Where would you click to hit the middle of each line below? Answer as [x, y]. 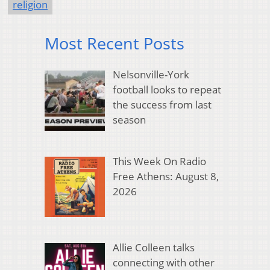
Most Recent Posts [115, 43]
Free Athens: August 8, [165, 176]
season [129, 120]
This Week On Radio [159, 161]
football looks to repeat [167, 90]
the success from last [162, 105]
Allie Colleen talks [153, 248]
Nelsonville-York [151, 75]
